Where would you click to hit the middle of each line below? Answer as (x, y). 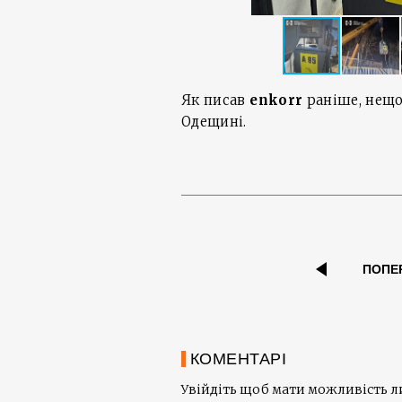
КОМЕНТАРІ (239, 359)
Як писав (216, 100)
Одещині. (214, 122)
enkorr (276, 100)
